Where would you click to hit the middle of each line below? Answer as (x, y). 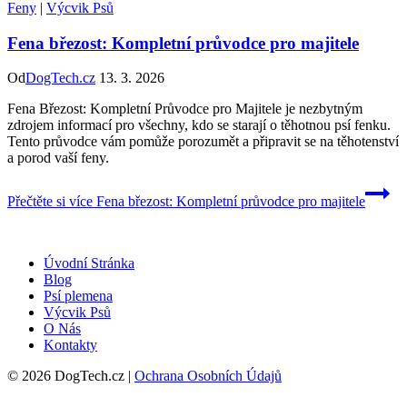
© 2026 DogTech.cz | (71, 376)
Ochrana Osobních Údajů (208, 376)
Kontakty (70, 345)
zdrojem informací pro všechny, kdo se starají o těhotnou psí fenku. (199, 125)
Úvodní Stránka (89, 263)
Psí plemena (78, 296)
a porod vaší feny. (58, 158)
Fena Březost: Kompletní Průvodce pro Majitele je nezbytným (185, 109)
